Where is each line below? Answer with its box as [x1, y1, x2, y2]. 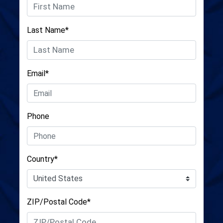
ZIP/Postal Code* [27, 197, 91, 207]
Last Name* [27, 25, 69, 35]
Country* [27, 154, 58, 164]
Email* [27, 69, 49, 78]
